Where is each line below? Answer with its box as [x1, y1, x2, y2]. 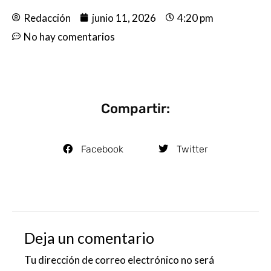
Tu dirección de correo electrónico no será [24, 253, 214, 267]
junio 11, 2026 [92, 11, 156, 24]
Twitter [177, 143, 208, 155]
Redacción [24, 11, 71, 24]
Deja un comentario [24, 229, 154, 247]
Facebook [81, 143, 123, 155]
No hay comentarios [24, 30, 115, 43]
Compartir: [101, 100, 170, 117]
